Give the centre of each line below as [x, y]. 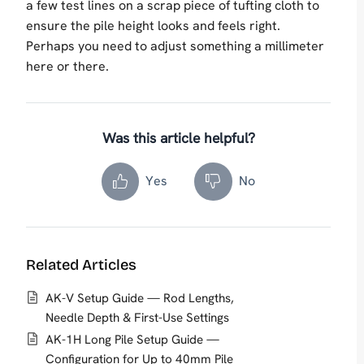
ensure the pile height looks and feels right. [153, 25]
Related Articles [81, 264]
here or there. [67, 66]
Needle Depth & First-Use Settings [137, 317]
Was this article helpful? [178, 137]
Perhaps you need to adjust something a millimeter [175, 45]
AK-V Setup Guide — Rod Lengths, [140, 298]
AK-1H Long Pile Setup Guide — [132, 340]
